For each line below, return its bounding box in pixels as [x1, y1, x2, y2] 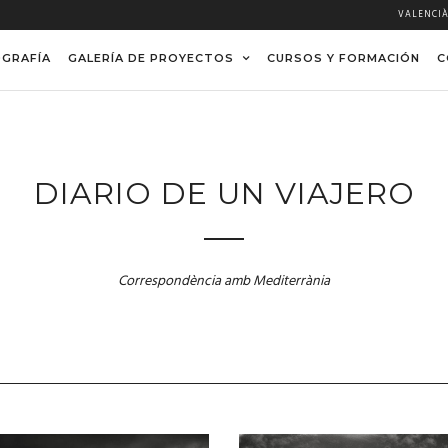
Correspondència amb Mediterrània [118, 269, 330, 293]
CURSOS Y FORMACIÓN [267, 51, 420, 65]
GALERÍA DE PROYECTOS [68, 51, 234, 65]
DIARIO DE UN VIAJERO [33, 175, 415, 212]
